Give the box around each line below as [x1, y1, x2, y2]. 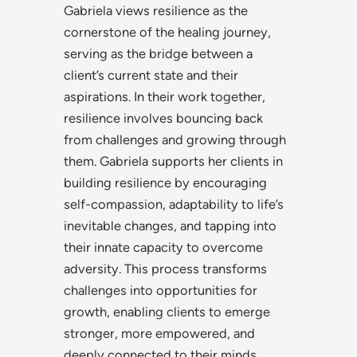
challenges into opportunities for [64, 282, 257, 299]
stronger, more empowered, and [64, 325, 255, 342]
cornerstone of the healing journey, [64, 24, 271, 41]
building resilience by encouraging [64, 175, 267, 191]
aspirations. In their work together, [64, 88, 265, 105]
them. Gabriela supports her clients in [64, 153, 283, 170]
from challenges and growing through [64, 131, 286, 148]
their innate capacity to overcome [64, 239, 263, 256]
